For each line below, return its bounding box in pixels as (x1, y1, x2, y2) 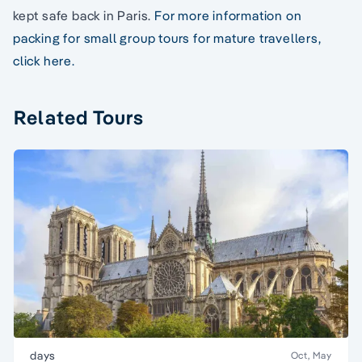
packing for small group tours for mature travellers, (13, 30, 322, 47)
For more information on (154, 7, 302, 24)
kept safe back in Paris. (13, 7, 155, 24)
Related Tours (14, 105, 145, 130)
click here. (13, 53, 75, 69)
